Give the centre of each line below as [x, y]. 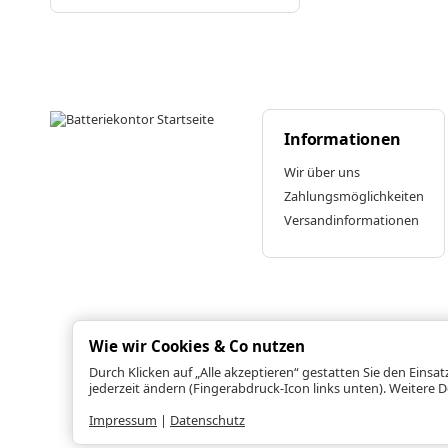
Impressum [123, 420]
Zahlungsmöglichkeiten [354, 196]
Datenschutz [207, 420]
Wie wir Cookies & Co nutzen [197, 346]
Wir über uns [322, 172]
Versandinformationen [352, 220]
